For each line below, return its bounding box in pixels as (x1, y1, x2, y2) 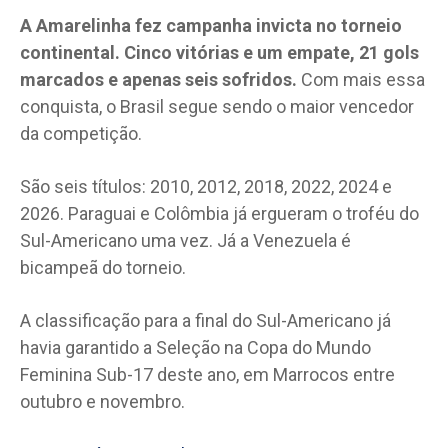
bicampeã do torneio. (20, 256, 186, 278)
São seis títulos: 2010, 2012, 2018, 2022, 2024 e (20, 175, 392, 197)
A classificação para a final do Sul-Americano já (20, 309, 391, 331)
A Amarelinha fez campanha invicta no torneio (20, 14, 402, 36)
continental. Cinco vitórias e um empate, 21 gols (20, 41, 419, 63)
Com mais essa (297, 68, 425, 90)
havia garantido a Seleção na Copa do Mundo (20, 336, 371, 358)
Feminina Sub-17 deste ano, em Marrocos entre (20, 363, 395, 385)
